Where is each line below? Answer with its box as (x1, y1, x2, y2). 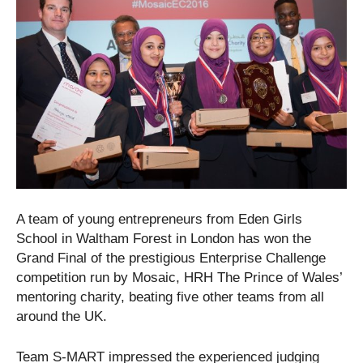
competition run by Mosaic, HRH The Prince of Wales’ (16, 269, 342, 285)
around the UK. (16, 308, 107, 324)
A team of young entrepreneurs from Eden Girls (16, 211, 302, 227)
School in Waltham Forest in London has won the (16, 230, 311, 246)
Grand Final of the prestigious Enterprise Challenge (16, 250, 326, 266)
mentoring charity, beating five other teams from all (16, 288, 324, 305)
